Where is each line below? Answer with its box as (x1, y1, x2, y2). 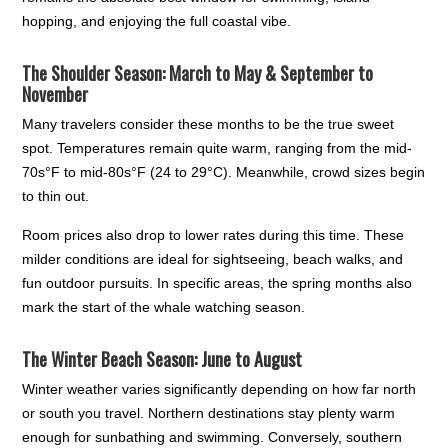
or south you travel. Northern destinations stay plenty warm (22, 405, 396, 422)
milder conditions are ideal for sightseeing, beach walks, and (22, 251, 404, 268)
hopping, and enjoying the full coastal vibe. (22, 13, 292, 30)
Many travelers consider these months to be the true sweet (22, 116, 395, 133)
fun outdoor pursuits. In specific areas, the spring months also (22, 275, 413, 292)
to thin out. (22, 188, 90, 205)
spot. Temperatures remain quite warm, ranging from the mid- (22, 140, 413, 157)
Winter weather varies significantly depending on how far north (22, 381, 417, 398)
